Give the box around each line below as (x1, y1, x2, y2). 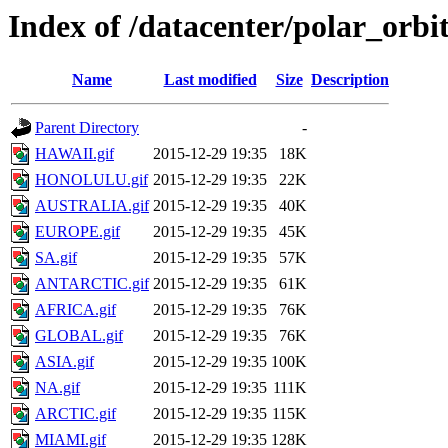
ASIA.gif (35, 353, 94, 371)
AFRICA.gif (35, 301, 116, 319)
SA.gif (35, 249, 77, 267)
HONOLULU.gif (35, 171, 148, 189)
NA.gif (35, 379, 80, 397)
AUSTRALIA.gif (35, 197, 149, 215)
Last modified (163, 71, 257, 89)
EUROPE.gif (35, 223, 120, 241)
